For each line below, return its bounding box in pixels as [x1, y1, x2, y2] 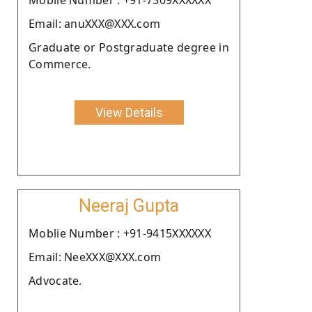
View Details [95, 104, 163, 120]
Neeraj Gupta [79, 195, 179, 216]
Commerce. [29, 56, 91, 72]
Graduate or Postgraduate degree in [29, 39, 229, 55]
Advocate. [29, 272, 82, 288]
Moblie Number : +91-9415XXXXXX [29, 225, 211, 241]
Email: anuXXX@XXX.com [29, 15, 161, 31]
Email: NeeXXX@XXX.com [29, 249, 162, 265]
